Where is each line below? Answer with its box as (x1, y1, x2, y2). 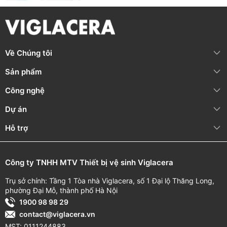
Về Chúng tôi (5, 48, 52, 58)
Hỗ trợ (5, 123, 28, 133)
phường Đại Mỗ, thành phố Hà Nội (5, 185, 118, 195)
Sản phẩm (5, 66, 42, 77)
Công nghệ (5, 85, 45, 95)
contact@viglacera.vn (19, 210, 95, 219)
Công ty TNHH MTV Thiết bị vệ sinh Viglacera (5, 157, 173, 167)
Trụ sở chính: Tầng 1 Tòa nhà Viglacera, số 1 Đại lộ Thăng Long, (5, 176, 214, 185)
